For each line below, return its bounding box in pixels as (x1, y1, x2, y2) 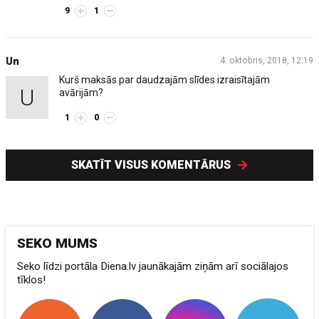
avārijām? (59, 87, 104, 98)
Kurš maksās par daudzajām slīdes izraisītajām (59, 74, 271, 85)
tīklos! (17, 273, 46, 287)
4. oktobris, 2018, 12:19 (219, 56, 313, 66)
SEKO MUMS (17, 235, 98, 252)
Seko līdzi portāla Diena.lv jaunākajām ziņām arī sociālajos (17, 260, 289, 273)
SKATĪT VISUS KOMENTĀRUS (70, 158, 234, 172)
